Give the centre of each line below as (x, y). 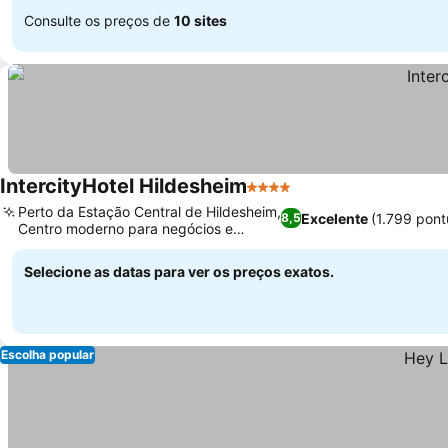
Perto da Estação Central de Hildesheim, (149, 211)
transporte (52, 245)
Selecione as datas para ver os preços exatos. (179, 271)
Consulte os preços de (99, 20)
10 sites (200, 20)
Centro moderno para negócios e (125, 228)
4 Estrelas (283, 197)
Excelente (335, 218)
